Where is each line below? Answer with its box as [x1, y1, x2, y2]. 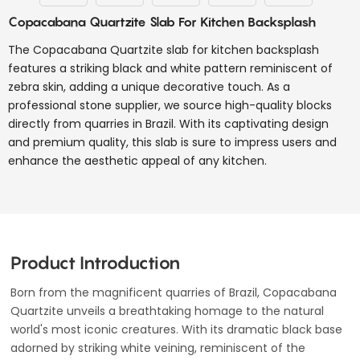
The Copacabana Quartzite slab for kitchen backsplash [8, 42, 319, 58]
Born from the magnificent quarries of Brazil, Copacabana [10, 284, 337, 301]
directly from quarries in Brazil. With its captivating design [8, 116, 329, 132]
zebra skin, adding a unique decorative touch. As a [8, 79, 290, 95]
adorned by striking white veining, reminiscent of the [10, 340, 306, 357]
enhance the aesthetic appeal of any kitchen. [8, 153, 267, 169]
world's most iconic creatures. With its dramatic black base [10, 321, 343, 338]
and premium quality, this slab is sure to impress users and [8, 134, 337, 150]
